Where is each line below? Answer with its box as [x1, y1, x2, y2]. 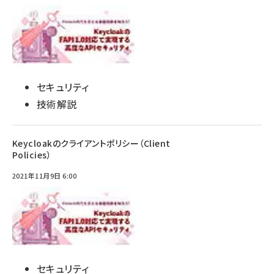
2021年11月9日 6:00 [12, 171, 77, 180]
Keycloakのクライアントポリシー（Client [12, 137, 171, 149]
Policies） [12, 149, 52, 161]
